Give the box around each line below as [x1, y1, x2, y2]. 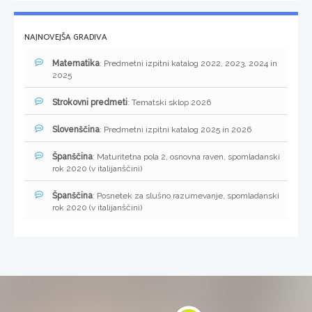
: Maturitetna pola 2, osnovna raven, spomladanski [93, 152, 280, 162]
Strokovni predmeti [52, 97, 127, 108]
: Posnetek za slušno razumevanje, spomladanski [93, 191, 279, 201]
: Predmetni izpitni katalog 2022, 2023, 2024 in [100, 58, 277, 69]
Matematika [52, 58, 100, 69]
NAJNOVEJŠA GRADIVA [24, 31, 107, 45]
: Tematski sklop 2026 [127, 97, 211, 108]
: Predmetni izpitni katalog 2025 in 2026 [100, 125, 251, 135]
